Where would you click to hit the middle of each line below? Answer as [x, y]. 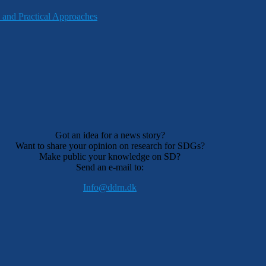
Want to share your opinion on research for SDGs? [110, 146]
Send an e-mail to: [110, 167]
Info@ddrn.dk [110, 188]
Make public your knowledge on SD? [110, 157]
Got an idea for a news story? [110, 135]
